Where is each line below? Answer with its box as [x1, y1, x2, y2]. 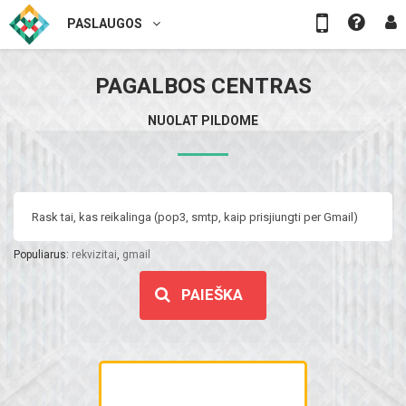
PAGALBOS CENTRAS [94, 73, 312, 99]
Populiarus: [14, 248, 72, 261]
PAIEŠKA [181, 285, 243, 304]
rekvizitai [72, 248, 117, 261]
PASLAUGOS [67, 15, 145, 31]
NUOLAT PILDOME [148, 113, 258, 128]
